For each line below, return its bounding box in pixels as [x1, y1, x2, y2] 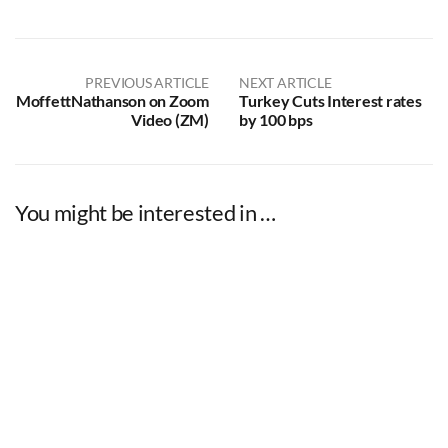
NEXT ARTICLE [239, 73, 332, 91]
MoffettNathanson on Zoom [15, 90, 209, 110]
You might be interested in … [15, 198, 276, 226]
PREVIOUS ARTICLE [85, 73, 209, 91]
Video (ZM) [131, 109, 209, 129]
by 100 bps [239, 109, 313, 129]
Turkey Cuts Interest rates [239, 90, 422, 110]
